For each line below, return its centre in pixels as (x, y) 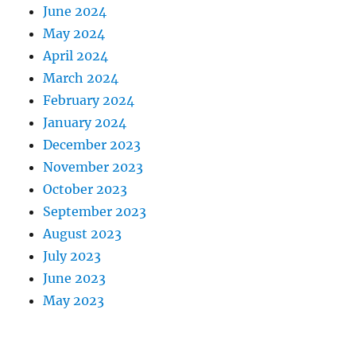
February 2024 (89, 101)
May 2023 (74, 301)
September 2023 (95, 212)
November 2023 (93, 167)
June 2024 (75, 12)
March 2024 (81, 78)
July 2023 (72, 256)
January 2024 (85, 123)
